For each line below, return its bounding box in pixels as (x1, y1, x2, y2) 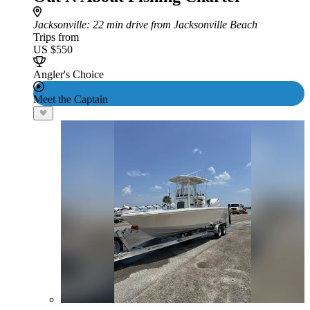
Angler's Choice (33, 69, 104, 80)
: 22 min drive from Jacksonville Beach (86, 19, 257, 30)
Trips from (33, 31, 79, 43)
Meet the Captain (33, 93, 108, 105)
